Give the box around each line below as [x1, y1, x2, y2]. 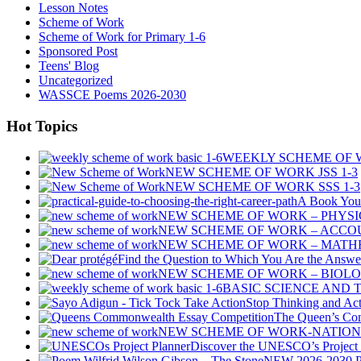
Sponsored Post [39, 44, 118, 59]
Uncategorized [39, 73, 113, 88]
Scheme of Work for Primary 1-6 [39, 30, 205, 44]
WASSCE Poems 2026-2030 [39, 88, 186, 102]
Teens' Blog [39, 59, 99, 73]
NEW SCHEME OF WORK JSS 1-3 [165, 164, 358, 179]
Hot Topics [6, 118, 77, 135]
